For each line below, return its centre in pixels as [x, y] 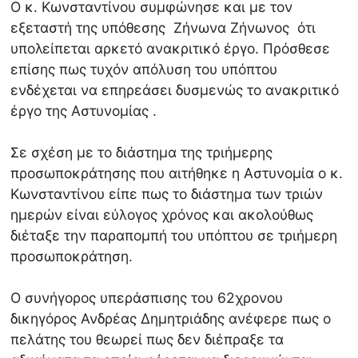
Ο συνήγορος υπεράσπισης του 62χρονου [147, 298]
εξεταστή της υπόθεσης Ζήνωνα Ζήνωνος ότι [163, 28]
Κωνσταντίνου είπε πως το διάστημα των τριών [167, 194]
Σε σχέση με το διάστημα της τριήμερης [142, 153]
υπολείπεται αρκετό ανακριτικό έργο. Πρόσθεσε [171, 49]
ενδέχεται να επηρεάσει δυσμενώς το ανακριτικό [175, 90]
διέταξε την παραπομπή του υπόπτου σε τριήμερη [174, 236]
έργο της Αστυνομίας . [84, 111]
